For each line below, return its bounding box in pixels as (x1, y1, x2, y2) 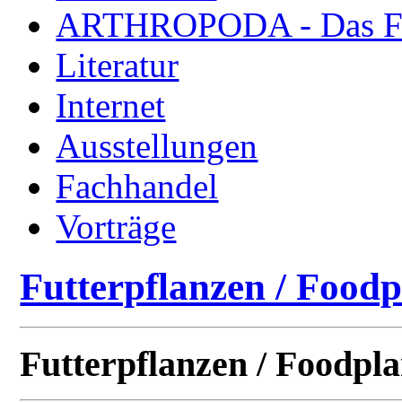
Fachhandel (56, 166, 219, 205)
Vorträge (56, 206, 177, 246)
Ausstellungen (56, 126, 258, 165)
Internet (56, 85, 166, 125)
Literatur (56, 45, 179, 84)
